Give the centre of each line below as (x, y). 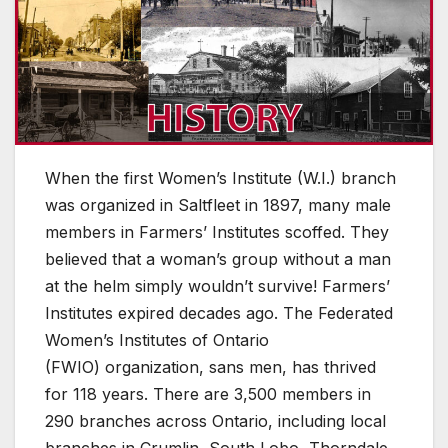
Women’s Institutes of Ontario (157, 339)
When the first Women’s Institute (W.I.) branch (220, 177)
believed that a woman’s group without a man (218, 258)
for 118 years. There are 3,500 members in (208, 393)
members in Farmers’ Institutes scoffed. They (217, 231)
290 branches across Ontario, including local (215, 420)
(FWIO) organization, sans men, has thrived (210, 366)
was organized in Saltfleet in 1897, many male (218, 204)
